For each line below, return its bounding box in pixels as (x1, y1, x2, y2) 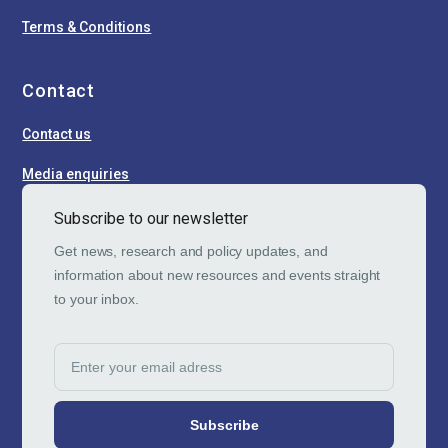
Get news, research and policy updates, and (54, 243, 328, 260)
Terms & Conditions (22, 19, 152, 36)
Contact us (22, 126, 92, 143)
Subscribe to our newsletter (54, 209, 249, 229)
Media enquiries (22, 166, 130, 183)
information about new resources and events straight (54, 267, 381, 284)
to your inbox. (54, 291, 139, 308)
